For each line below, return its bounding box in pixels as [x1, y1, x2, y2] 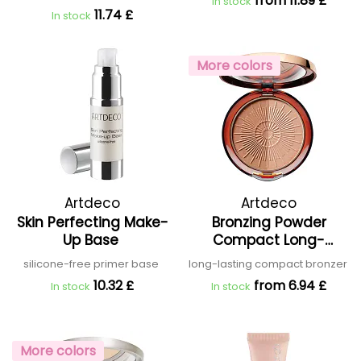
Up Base [62, 230, 122, 250]
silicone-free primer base [23, 256, 161, 272]
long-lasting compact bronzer [188, 256, 350, 272]
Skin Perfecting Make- [16, 213, 168, 232]
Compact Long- [213, 230, 325, 250]
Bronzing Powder [211, 213, 326, 232]
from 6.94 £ [254, 276, 326, 295]
